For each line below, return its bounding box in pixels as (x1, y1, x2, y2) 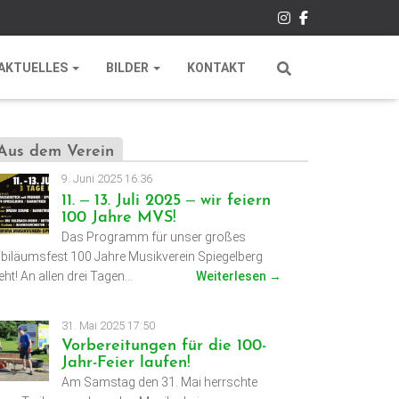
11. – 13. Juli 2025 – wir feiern (61, 192, 271, 210)
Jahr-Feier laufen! (61, 354, 191, 372)
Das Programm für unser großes (61, 230, 246, 245)
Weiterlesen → (196, 269, 281, 284)
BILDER (106, 61, 151, 75)
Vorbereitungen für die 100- (61, 338, 266, 355)
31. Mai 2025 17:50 (61, 319, 155, 333)
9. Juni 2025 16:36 (61, 172, 152, 185)
